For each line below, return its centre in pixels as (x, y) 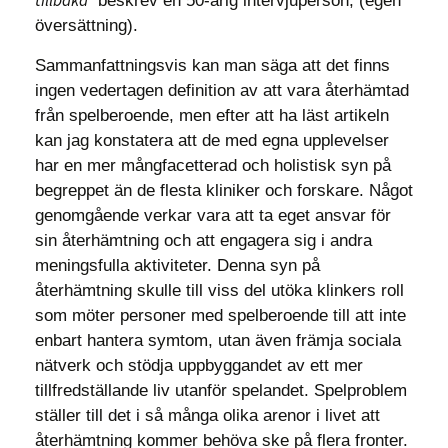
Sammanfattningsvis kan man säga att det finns (212, 65)
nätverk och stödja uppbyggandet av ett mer (199, 365)
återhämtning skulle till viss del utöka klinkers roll (219, 290)
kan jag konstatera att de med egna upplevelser (212, 140)
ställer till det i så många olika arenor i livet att (207, 415)
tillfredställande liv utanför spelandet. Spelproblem (221, 390)
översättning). (89, 25)
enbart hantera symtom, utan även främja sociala (218, 340)
